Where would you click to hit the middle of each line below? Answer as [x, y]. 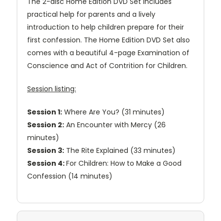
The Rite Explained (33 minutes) [120, 151]
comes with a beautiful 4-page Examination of [108, 53]
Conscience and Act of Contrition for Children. [107, 66]
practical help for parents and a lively [91, 15]
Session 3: [46, 151]
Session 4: [47, 164]
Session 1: [45, 112]
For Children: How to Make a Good [124, 164]
